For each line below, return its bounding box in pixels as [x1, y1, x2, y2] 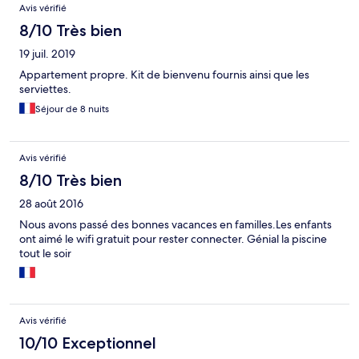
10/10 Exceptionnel [19, 333, 156, 353]
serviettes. [19, 82, 71, 97]
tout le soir [19, 246, 71, 261]
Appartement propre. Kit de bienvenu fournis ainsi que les [19, 67, 309, 83]
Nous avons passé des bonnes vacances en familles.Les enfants [19, 217, 332, 232]
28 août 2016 [19, 196, 83, 212]
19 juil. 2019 [19, 46, 75, 62]
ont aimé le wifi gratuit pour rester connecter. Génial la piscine [19, 232, 327, 247]
